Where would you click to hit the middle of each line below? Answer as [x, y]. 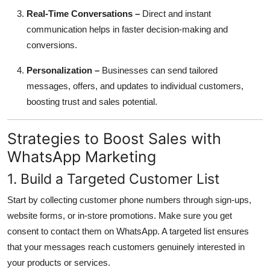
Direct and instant [177, 13]
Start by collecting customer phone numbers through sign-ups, [129, 199]
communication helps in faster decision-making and [127, 29]
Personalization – [63, 70]
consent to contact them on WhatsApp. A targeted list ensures [128, 231]
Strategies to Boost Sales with [114, 138]
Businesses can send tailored [160, 70]
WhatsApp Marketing [82, 156]
